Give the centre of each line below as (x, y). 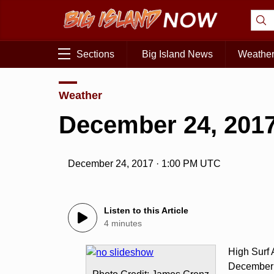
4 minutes (123, 224)
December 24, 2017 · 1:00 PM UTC (145, 164)
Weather (80, 95)
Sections (95, 54)
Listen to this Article (146, 211)
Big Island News (177, 54)
